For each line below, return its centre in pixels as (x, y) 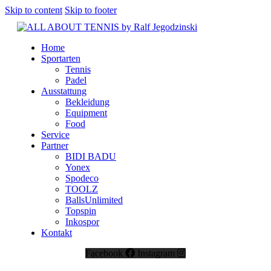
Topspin (81, 211)
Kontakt (57, 233)
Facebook (104, 253)
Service (55, 135)
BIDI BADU (91, 156)
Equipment (86, 113)
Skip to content (34, 10)
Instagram (156, 253)
